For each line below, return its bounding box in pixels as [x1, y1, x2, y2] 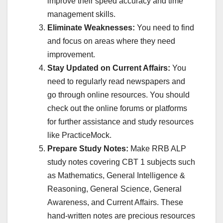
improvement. [47, 50, 95, 59]
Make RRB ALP [130, 144, 186, 153]
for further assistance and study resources [47, 117, 194, 126]
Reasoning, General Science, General [47, 185, 182, 194]
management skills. [47, 10, 115, 19]
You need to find [137, 23, 194, 32]
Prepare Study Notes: [47, 144, 130, 153]
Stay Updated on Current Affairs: [47, 64, 170, 73]
